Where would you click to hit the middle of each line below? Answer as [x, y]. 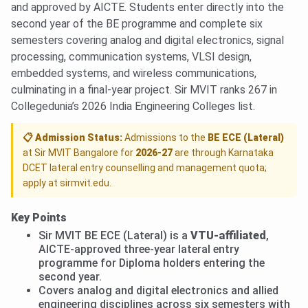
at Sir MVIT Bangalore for [79, 153]
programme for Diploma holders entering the [152, 263]
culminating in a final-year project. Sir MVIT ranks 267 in [144, 90]
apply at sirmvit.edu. [67, 183]
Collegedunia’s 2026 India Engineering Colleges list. [133, 107]
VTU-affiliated [228, 236]
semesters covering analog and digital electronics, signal [147, 41]
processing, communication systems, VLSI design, [131, 57]
